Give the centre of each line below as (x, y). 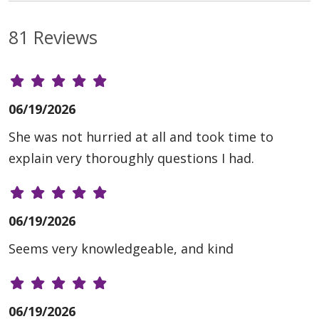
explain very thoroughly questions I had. (131, 158)
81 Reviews (53, 37)
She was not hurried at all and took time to (141, 137)
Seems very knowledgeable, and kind (121, 249)
